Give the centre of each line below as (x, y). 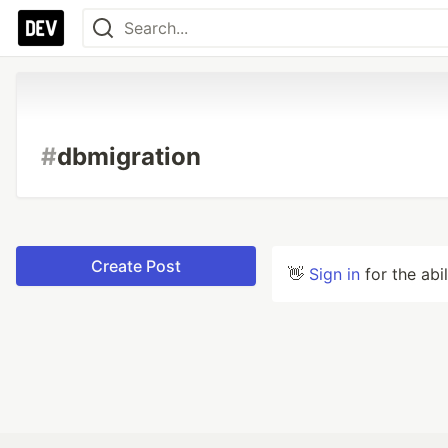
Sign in (334, 274)
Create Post (136, 266)
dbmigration (129, 156)
